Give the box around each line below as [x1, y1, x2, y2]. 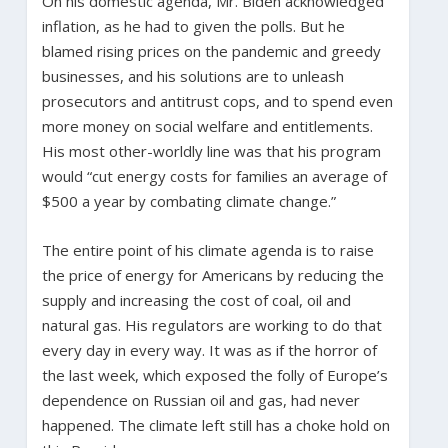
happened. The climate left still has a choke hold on [41, 414, 390, 435]
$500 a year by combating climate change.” [41, 190, 340, 211]
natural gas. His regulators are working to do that [41, 314, 382, 335]
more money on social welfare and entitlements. [41, 115, 373, 136]
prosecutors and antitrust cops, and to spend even [41, 90, 393, 111]
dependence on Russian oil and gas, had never [41, 389, 360, 410]
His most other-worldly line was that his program [41, 140, 381, 161]
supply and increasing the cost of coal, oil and [41, 289, 351, 310]
